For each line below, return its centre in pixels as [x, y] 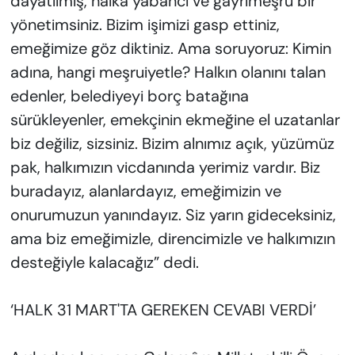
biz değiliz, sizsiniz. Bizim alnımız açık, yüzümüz [172, 144]
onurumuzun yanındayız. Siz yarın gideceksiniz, [173, 215]
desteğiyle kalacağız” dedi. [104, 263]
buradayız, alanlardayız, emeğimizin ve [145, 191]
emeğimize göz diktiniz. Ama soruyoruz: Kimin [170, 49]
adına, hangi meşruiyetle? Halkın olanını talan [168, 73]
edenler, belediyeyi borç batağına [129, 96]
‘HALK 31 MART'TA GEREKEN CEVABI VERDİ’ [163, 310]
